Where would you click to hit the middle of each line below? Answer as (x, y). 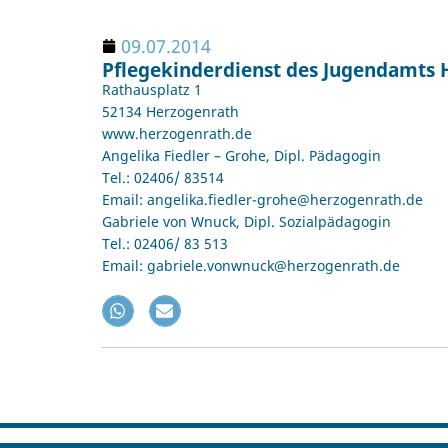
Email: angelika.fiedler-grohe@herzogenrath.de (262, 199)
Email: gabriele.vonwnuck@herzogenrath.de (251, 265)
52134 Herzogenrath (170, 111)
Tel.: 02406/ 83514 (163, 177)
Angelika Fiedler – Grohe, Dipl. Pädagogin (241, 155)
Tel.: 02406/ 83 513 (165, 243)
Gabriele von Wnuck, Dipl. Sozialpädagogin (246, 221)
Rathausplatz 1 (152, 89)
